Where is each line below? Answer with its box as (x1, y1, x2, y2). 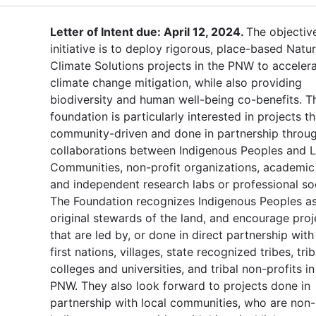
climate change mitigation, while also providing (50, 75, 302, 90)
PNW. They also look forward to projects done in (50, 278, 310, 293)
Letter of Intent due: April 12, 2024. (50, 24, 246, 39)
